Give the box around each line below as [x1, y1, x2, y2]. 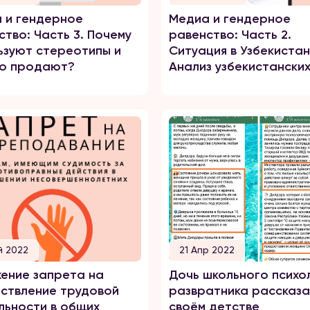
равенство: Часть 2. [169, 27, 291, 42]
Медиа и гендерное [169, 11, 291, 26]
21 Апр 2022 [179, 244, 235, 255]
